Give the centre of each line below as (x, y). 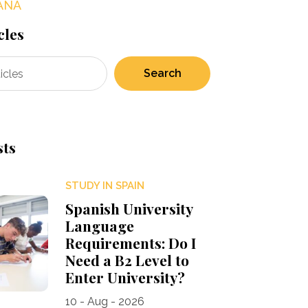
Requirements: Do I (130, 243)
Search (162, 74)
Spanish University (129, 209)
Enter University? (125, 277)
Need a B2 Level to (127, 260)
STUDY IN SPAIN (104, 186)
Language (99, 226)
